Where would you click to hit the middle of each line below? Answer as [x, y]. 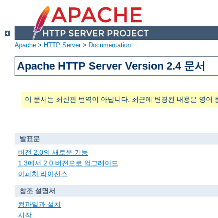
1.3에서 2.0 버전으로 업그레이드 [68, 163]
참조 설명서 [37, 191]
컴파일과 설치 [39, 204]
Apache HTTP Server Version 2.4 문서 [111, 66]
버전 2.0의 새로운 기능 [53, 152]
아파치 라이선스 [43, 174]
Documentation [110, 45]
